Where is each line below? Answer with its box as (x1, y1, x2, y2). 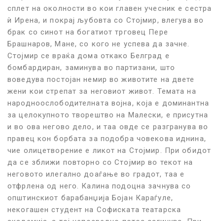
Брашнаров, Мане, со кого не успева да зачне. (7, 39, 190, 49)
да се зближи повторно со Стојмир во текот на (7, 158, 193, 167)
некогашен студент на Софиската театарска (7, 205, 181, 215)
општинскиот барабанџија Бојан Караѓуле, (7, 193, 173, 203)
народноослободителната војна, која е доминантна (7, 99, 209, 108)
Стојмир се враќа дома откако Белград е (7, 51, 170, 61)
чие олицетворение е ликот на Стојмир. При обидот (7, 146, 211, 155)
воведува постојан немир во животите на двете (7, 75, 195, 84)
